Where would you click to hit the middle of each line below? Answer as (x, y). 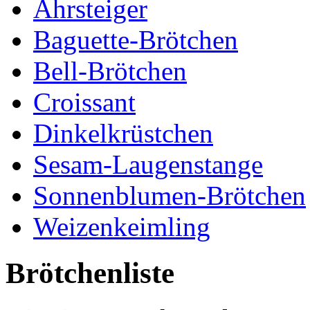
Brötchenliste (90, 273)
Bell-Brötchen (110, 71)
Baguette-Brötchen (136, 39)
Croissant (84, 102)
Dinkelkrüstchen (123, 133)
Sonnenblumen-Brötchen (170, 195)
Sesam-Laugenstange (148, 164)
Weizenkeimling (122, 226)
